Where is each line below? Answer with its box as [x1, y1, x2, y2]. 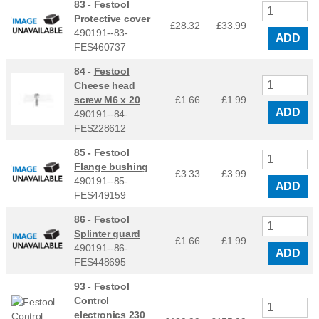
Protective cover [74, 12, 150, 24]
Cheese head [74, 79, 135, 91]
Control [74, 294, 110, 306]
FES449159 [74, 189, 126, 201]
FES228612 [74, 122, 126, 134]
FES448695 [74, 256, 126, 268]
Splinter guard [74, 227, 140, 239]
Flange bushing [74, 160, 148, 172]
